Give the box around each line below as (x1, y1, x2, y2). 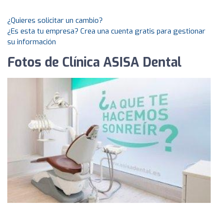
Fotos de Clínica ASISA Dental (7, 54, 182, 71)
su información (7, 37, 56, 47)
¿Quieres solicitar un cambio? (7, 16, 103, 25)
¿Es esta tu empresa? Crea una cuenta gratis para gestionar (7, 26, 205, 36)
